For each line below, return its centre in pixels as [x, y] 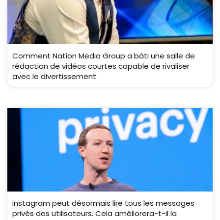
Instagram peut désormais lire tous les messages [103, 203]
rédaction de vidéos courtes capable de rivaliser [101, 66]
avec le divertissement [54, 77]
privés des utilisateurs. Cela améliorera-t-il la [95, 214]
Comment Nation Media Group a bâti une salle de [104, 56]
